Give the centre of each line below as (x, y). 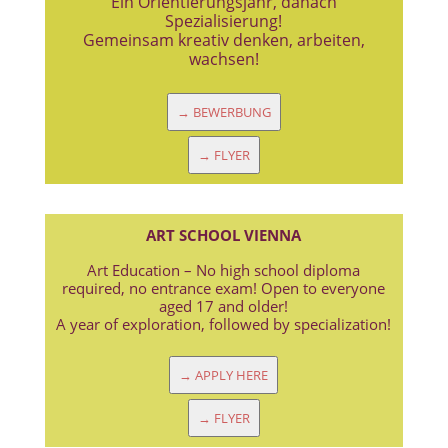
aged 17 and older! (224, 306)
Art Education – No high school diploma (224, 270)
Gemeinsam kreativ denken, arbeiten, (223, 40)
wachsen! (223, 59)
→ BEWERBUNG (223, 112)
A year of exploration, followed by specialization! (224, 324)
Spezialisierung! (224, 21)
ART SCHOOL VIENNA (224, 235)
